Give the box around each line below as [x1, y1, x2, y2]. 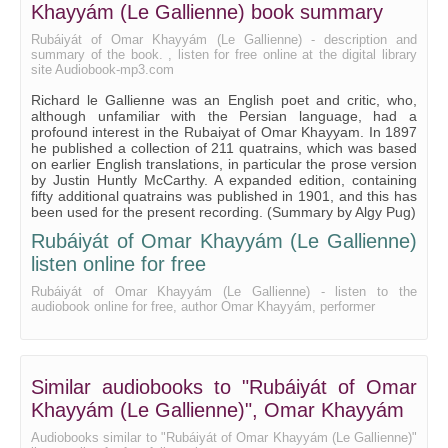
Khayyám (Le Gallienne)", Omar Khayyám [31, 399, 404, 421]
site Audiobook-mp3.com [31, 62, 174, 77]
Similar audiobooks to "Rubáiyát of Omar [31, 376, 417, 398]
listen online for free [31, 253, 206, 275]
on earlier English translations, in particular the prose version [31, 156, 417, 172]
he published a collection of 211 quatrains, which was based [31, 140, 417, 156]
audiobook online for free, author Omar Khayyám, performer [31, 299, 375, 314]
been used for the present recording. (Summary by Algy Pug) [31, 204, 416, 220]
